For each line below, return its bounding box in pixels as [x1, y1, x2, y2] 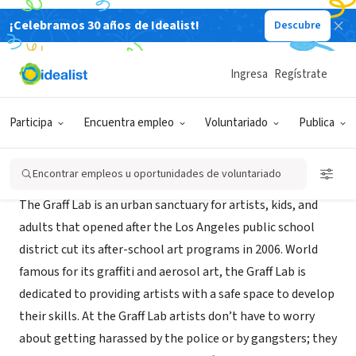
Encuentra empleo [83, 114, 174, 131]
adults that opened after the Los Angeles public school [19, 219, 315, 236]
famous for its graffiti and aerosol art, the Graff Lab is [19, 263, 306, 281]
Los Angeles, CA [19, 97, 95, 113]
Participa [10, 114, 52, 131]
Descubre [274, 17, 321, 33]
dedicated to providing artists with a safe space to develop [19, 285, 335, 303]
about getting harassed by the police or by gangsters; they [19, 330, 337, 347]
